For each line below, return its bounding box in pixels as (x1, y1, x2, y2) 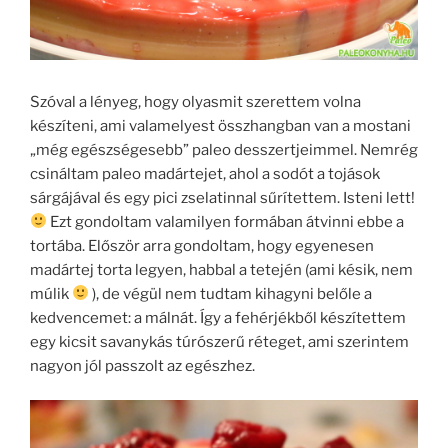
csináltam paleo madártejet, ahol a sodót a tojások (30, 164, 380, 183)
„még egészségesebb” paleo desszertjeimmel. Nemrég (30, 140, 418, 159)
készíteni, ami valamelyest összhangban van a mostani (30, 116, 411, 135)
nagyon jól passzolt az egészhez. (30, 356, 255, 375)
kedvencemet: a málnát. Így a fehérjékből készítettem (30, 308, 406, 327)
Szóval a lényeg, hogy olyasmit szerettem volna (30, 92, 361, 111)
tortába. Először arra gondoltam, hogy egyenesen (30, 236, 374, 255)
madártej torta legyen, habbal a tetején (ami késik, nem (30, 260, 413, 279)
